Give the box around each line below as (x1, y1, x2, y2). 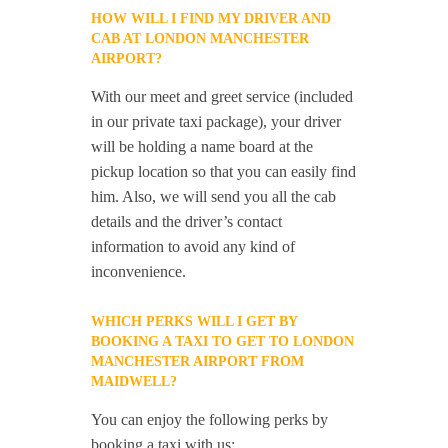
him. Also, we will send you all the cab (91, 188, 337, 205)
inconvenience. (91, 263, 187, 280)
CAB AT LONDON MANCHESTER (91, 31, 310, 46)
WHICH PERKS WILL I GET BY (91, 314, 298, 329)
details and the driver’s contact (91, 213, 283, 230)
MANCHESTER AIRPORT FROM (91, 354, 305, 369)
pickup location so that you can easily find (91, 163, 357, 180)
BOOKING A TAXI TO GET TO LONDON (91, 334, 355, 349)
